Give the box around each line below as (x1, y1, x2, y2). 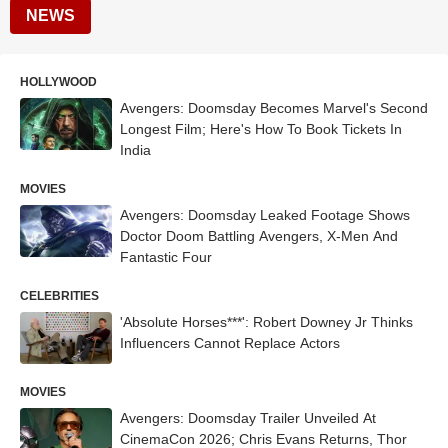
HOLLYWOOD (20, 75, 97, 89)
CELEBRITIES (20, 289, 99, 303)
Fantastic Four (120, 249, 212, 265)
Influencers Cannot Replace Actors (120, 335, 340, 351)
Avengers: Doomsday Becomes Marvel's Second (120, 100, 428, 116)
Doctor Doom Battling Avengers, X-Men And (120, 228, 398, 244)
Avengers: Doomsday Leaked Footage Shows (120, 207, 410, 223)
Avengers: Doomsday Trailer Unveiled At (120, 409, 376, 426)
